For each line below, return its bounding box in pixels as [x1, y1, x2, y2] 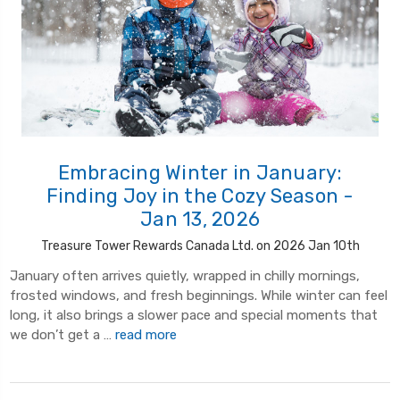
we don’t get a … [10, 327, 115, 344]
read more [115, 327, 177, 344]
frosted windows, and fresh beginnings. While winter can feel [10, 287, 387, 304]
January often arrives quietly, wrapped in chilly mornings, [10, 268, 360, 285]
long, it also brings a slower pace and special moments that [10, 307, 378, 324]
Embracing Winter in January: [57, 161, 343, 186]
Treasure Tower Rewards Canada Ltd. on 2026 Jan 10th [40, 238, 360, 254]
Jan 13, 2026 [140, 207, 260, 232]
